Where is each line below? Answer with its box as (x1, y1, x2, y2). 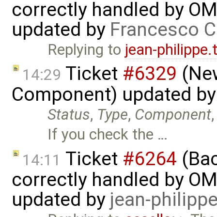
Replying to (47, 40, 125, 59)
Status (47, 106, 91, 124)
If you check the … (47, 125, 168, 144)
